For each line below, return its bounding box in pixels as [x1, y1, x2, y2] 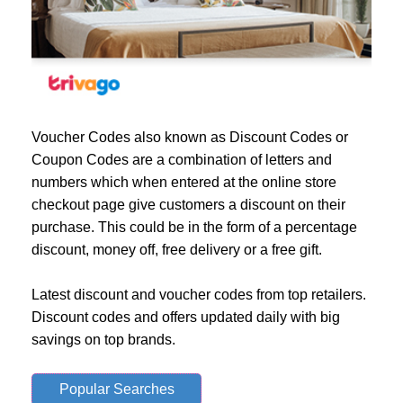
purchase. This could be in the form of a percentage [31, 219, 357, 235]
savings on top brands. [31, 332, 175, 347]
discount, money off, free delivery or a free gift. [31, 242, 322, 257]
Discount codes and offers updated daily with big [31, 309, 340, 325]
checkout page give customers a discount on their [31, 197, 345, 212]
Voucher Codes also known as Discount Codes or [31, 130, 348, 145]
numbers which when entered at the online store [31, 175, 336, 190]
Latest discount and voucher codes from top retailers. [31, 287, 366, 302]
